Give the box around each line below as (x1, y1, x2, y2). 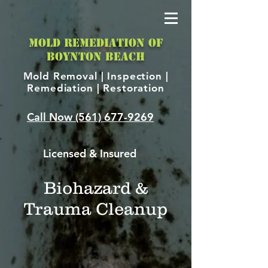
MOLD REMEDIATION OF (29, 36, 163, 50)
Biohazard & (44, 178, 148, 197)
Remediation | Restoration (27, 82, 165, 94)
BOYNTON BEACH (47, 50, 145, 63)
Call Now (27, 110, 75, 124)
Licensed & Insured (43, 147, 136, 160)
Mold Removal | (23, 70, 108, 82)
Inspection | (107, 70, 169, 82)
